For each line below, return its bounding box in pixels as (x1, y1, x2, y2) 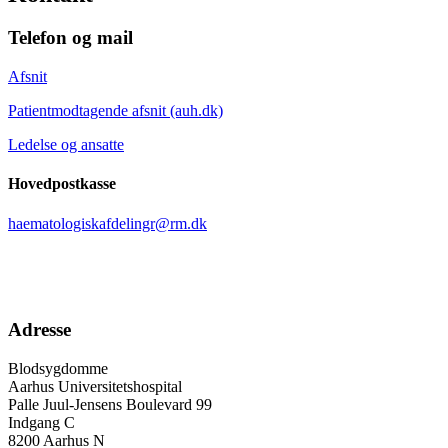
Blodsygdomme (8, 360, 108, 378)
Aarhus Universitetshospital (8, 378, 182, 396)
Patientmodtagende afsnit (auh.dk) (8, 102, 223, 120)
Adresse (8, 319, 71, 341)
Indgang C (8, 414, 75, 432)
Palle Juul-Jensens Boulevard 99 (8, 396, 212, 414)
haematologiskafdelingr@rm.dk (8, 214, 207, 232)
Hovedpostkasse (8, 175, 116, 193)
